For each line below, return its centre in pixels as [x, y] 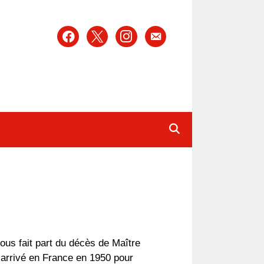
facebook [77, 33]
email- [158, 33]
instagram [137, 33]
